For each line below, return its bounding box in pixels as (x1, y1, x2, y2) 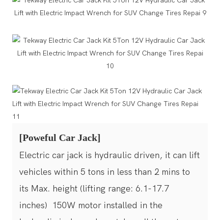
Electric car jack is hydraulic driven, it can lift (19, 150, 200, 161)
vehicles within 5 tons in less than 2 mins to (19, 166, 190, 177)
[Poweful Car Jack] (19, 132, 103, 143)
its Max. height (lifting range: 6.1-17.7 (19, 183, 169, 194)
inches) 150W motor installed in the (19, 200, 163, 211)
